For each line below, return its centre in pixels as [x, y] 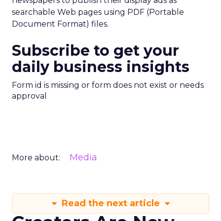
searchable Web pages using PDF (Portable [98, 12]
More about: [36, 158]
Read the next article [110, 203]
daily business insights [101, 67]
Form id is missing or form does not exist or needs [108, 85]
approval [29, 96]
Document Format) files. [60, 24]
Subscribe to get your [95, 51]
